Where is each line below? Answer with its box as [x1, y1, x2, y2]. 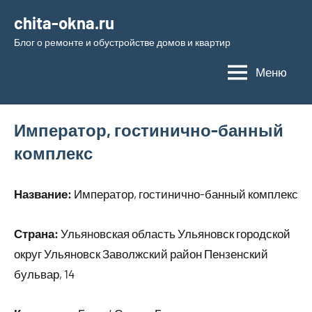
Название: [14, 187, 72, 201]
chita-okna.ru [14, 13, 114, 33]
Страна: [14, 226, 58, 240]
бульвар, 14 [14, 267, 75, 281]
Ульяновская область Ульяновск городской [58, 226, 290, 240]
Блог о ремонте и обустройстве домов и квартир [14, 36, 231, 48]
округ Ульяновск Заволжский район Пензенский [14, 247, 268, 260]
